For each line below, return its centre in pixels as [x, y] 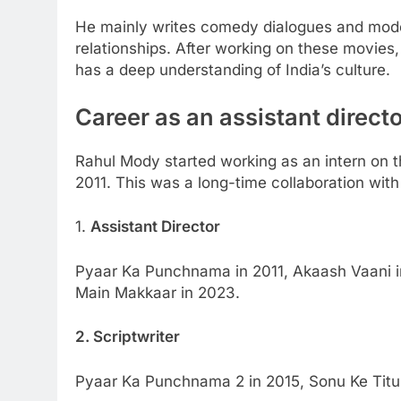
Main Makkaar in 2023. [158, 292]
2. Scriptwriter [128, 337]
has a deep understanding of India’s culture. [233, 69]
